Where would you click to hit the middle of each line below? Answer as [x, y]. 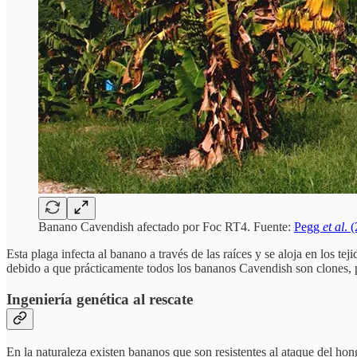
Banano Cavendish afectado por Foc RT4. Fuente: [166, 227]
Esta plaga [32, 254]
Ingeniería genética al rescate [100, 299]
